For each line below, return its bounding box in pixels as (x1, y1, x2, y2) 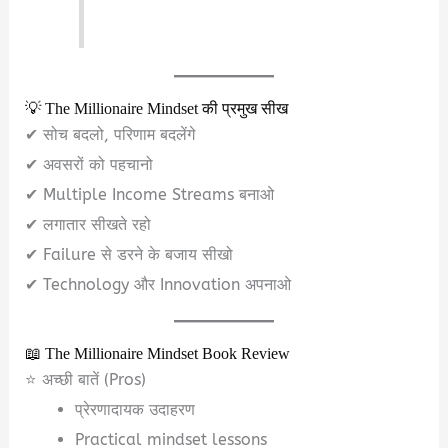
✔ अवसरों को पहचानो (25, 154, 154, 174)
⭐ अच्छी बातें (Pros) (25, 369, 147, 389)
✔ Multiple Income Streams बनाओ (25, 184, 275, 204)
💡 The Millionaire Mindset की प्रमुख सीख (25, 93, 289, 124)
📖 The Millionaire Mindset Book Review (25, 338, 291, 369)
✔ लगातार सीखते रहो (25, 214, 152, 234)
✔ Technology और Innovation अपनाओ (25, 274, 292, 294)
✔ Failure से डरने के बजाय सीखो (25, 244, 234, 264)
